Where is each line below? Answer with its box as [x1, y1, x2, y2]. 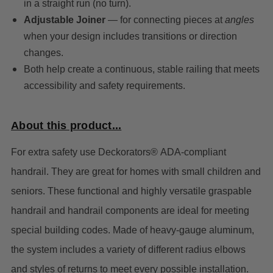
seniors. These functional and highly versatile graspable [11, 186, 252, 197]
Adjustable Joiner [23, 15, 105, 26]
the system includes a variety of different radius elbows [11, 244, 246, 255]
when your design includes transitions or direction [23, 31, 237, 42]
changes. [23, 48, 63, 58]
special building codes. [11, 225, 113, 236]
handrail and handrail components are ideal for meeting [11, 205, 249, 216]
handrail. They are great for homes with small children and [11, 166, 261, 177]
